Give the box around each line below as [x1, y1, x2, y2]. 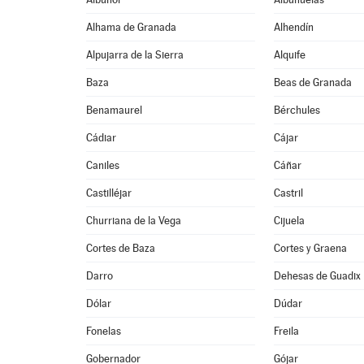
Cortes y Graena [274, 242, 348, 254]
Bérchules [274, 104, 321, 116]
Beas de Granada [274, 76, 353, 89]
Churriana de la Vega [86, 214, 182, 227]
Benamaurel [86, 104, 143, 116]
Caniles [86, 159, 120, 171]
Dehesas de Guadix [274, 270, 362, 282]
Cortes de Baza [86, 242, 156, 254]
